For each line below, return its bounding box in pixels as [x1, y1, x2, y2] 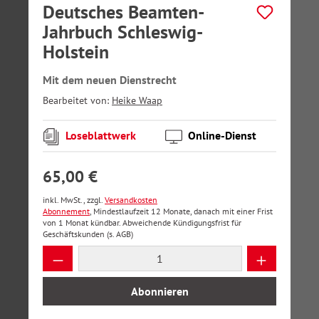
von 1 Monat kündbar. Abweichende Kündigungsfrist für [43, 217, 241, 228]
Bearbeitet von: [43, 94, 112, 107]
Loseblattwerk [66, 128, 136, 142]
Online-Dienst [188, 128, 256, 142]
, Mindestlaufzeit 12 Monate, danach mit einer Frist [90, 206, 273, 216]
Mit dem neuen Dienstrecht [43, 73, 177, 87]
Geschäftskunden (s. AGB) [43, 229, 133, 239]
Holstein [43, 40, 109, 63]
